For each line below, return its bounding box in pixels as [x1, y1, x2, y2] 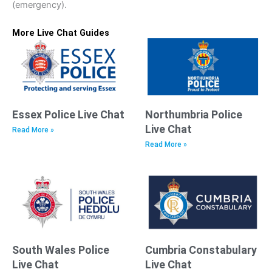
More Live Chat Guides [12, 27, 109, 38]
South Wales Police [12, 243, 109, 256]
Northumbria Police [145, 108, 242, 121]
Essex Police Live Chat [12, 108, 124, 121]
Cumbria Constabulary [145, 243, 257, 256]
